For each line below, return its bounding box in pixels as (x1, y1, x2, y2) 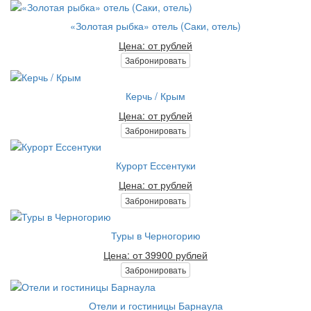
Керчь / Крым (126, 88, 185, 103)
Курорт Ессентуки (115, 158, 196, 173)
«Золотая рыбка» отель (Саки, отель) (70, 18, 241, 33)
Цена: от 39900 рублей (103, 247, 208, 262)
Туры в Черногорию (110, 228, 201, 242)
